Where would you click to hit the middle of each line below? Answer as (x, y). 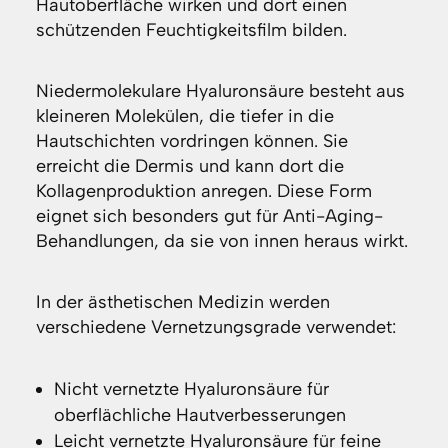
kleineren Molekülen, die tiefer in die (184, 116)
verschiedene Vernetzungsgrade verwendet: (215, 327)
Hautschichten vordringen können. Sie (191, 141)
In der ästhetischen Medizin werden (182, 302)
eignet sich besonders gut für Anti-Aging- (209, 216)
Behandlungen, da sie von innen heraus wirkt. (221, 241)
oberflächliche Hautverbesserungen (199, 415)
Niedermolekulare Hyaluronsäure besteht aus (220, 91)
